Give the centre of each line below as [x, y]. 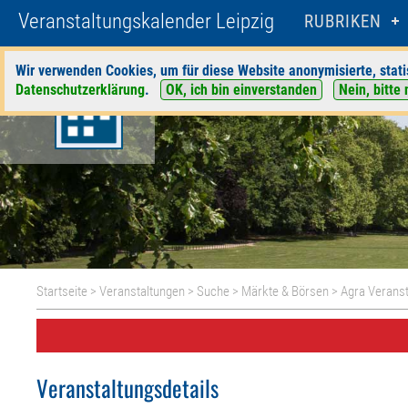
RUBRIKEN [343, 21]
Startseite [62, 291]
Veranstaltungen [143, 291]
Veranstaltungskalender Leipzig [146, 21]
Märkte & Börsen [286, 291]
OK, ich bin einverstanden [241, 90]
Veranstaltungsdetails [128, 388]
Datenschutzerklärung [80, 90]
